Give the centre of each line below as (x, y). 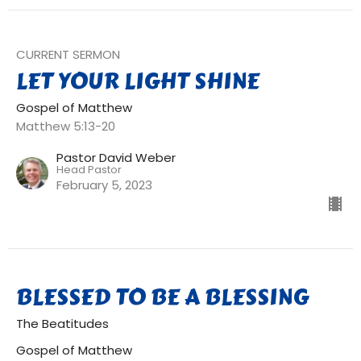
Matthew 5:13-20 (66, 126)
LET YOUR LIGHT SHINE (138, 81)
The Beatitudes (62, 324)
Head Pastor (89, 170)
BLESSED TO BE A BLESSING (162, 297)
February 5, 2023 (104, 185)
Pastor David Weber (116, 158)
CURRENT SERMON (68, 54)
